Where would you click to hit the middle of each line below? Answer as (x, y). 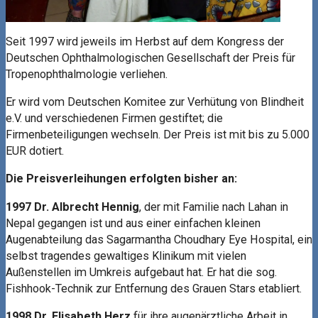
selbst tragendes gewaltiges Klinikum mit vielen (126, 256)
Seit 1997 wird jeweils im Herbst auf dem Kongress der (145, 41)
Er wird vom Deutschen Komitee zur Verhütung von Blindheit (155, 102)
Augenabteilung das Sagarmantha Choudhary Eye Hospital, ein (159, 239)
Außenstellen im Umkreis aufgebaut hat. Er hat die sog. (141, 272)
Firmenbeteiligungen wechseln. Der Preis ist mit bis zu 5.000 (158, 135)
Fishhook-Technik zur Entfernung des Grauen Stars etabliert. (154, 288)
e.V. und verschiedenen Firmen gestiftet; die (114, 119)
